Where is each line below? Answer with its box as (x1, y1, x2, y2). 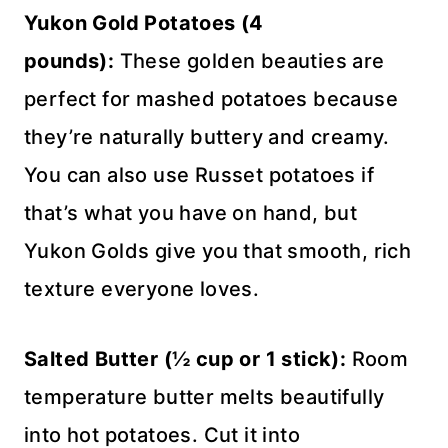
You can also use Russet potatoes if (24, 162, 374, 187)
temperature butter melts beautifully (24, 384, 385, 409)
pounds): (24, 48, 115, 73)
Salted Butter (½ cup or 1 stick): (24, 346, 347, 371)
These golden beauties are (114, 48, 385, 73)
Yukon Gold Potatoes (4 (24, 10, 264, 35)
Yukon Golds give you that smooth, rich (24, 238, 412, 263)
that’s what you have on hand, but (24, 200, 358, 225)
